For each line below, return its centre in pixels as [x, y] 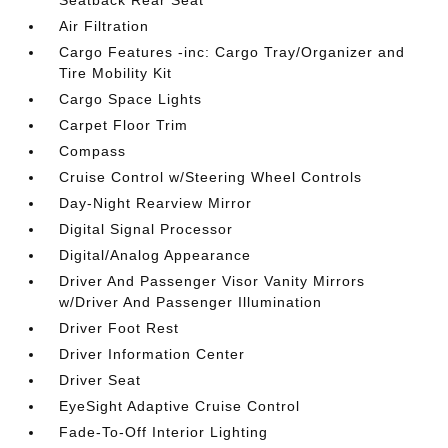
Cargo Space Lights [131, 99]
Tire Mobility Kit [116, 73]
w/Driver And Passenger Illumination [191, 302]
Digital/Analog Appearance [155, 255]
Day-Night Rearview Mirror [156, 203]
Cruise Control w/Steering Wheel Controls [211, 177]
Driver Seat [100, 380]
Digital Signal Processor [146, 229]
